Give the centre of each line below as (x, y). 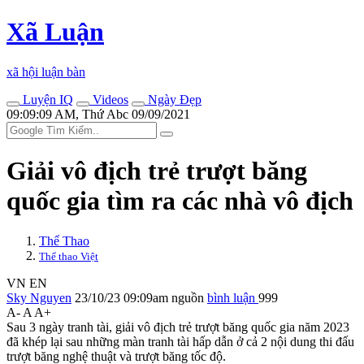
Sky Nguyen (39, 297)
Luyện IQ (46, 99)
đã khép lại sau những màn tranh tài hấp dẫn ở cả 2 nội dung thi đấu (180, 341)
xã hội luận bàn (46, 71)
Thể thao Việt (69, 256)
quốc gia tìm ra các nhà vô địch (180, 201)
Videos (109, 99)
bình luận (233, 297)
